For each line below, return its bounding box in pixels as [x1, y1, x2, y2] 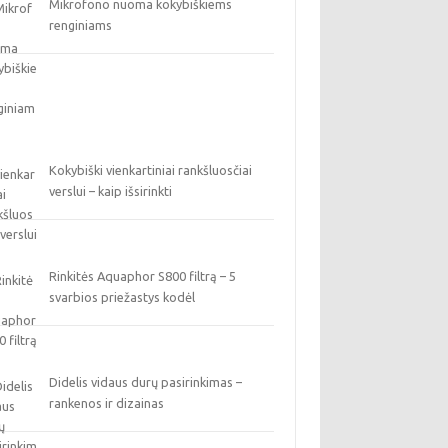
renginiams [49, 18, 113, 32]
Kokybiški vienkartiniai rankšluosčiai [49, 163, 253, 177]
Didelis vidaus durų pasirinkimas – [49, 375, 243, 389]
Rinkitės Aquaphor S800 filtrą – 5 [49, 269, 237, 283]
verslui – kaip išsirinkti [49, 184, 173, 198]
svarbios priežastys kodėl [49, 290, 196, 304]
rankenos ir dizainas [49, 396, 165, 410]
